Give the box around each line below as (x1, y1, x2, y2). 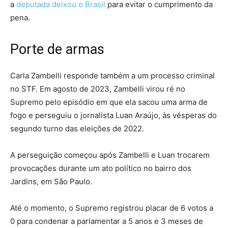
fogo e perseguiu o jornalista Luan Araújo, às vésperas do (10, 110, 217, 121)
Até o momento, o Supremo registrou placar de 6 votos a (10, 203, 213, 213)
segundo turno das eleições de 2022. (10, 124, 144, 134)
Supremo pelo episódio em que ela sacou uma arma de (10, 97, 208, 107)
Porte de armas (10, 41, 104, 58)
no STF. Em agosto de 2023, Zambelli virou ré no (10, 84, 185, 94)
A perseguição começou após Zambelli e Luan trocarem (10, 150, 210, 160)
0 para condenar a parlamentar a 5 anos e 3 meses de (10, 216, 203, 226)
